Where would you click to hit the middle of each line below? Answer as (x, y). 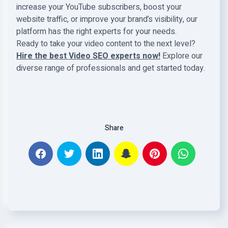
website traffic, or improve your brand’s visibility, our (107, 19)
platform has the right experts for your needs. (96, 32)
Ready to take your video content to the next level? (106, 44)
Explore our (181, 56)
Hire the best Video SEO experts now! (88, 56)
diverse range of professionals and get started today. (111, 68)
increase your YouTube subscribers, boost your (99, 7)
